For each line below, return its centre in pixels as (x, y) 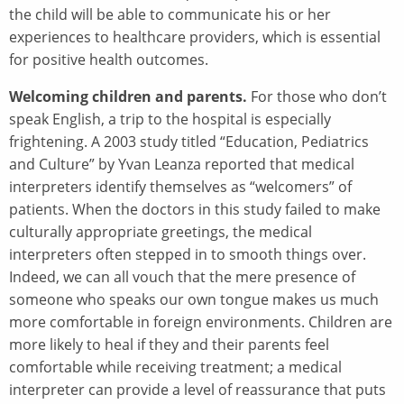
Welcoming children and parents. (128, 96)
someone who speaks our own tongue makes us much (194, 299)
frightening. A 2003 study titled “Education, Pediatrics (189, 141)
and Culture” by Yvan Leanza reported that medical (182, 164)
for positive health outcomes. (109, 59)
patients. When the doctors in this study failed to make (195, 209)
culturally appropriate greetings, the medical (161, 231)
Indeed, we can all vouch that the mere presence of (182, 276)
